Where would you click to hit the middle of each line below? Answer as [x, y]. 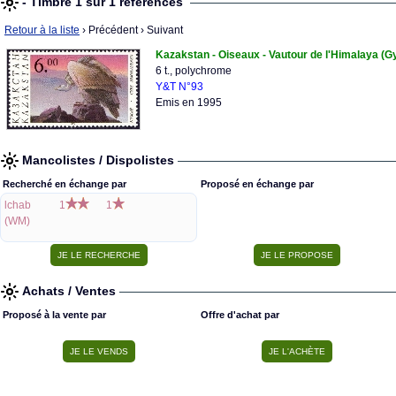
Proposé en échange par [257, 184]
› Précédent [109, 30]
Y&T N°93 [179, 87]
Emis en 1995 [189, 103]
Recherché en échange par [65, 184]
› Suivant [160, 30]
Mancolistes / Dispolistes [100, 160]
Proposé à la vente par [54, 315]
